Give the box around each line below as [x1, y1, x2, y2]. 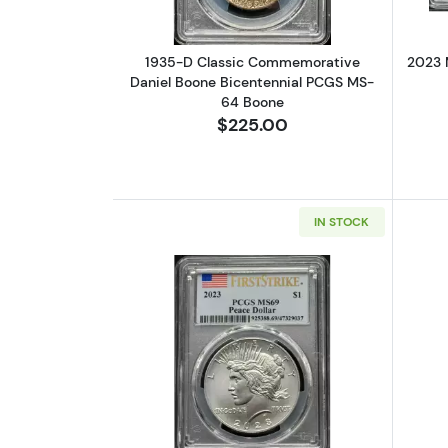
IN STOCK [314, 213, 370, 229]
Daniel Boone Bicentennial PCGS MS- [130, 72, 374, 91]
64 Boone [220, 92, 284, 111]
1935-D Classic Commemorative [144, 52, 360, 71]
